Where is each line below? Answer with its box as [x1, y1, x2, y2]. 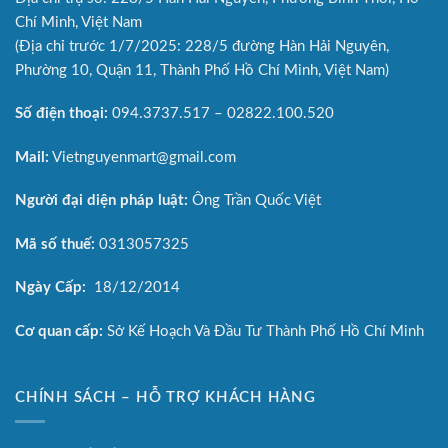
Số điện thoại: [15, 106, 108, 122]
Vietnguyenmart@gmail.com [49, 149, 236, 165]
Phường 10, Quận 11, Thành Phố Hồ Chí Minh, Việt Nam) [15, 62, 389, 78]
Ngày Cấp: [15, 280, 86, 296]
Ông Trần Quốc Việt [188, 193, 321, 209]
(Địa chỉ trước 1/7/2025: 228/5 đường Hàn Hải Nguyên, [15, 38, 389, 54]
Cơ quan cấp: [15, 323, 103, 339]
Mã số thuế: [15, 236, 95, 252]
